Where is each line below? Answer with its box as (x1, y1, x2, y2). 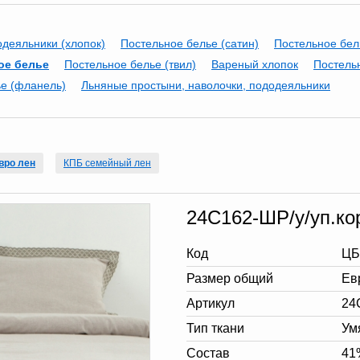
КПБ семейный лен (63, 157, 151, 169)
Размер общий (186, 272, 273, 285)
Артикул (186, 297, 235, 310)
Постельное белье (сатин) (121, 37, 259, 50)
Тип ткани (186, 321, 244, 335)
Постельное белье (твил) (64, 58, 196, 71)
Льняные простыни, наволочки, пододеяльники (81, 79, 330, 92)
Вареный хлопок (211, 58, 298, 71)
